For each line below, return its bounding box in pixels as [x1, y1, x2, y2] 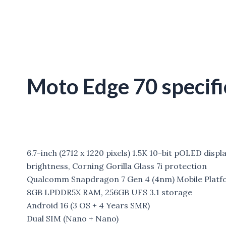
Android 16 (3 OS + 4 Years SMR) [26, 200, 150, 211]
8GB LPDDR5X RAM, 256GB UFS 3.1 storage [26, 187, 192, 198]
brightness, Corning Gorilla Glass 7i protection [26, 161, 207, 172]
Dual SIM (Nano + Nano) [26, 213, 119, 224]
